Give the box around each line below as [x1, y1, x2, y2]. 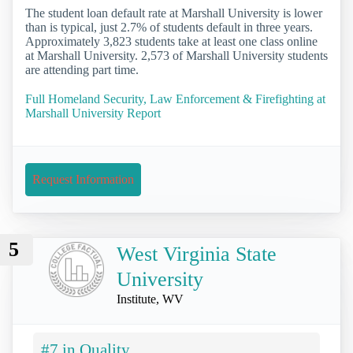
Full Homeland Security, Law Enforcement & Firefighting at [25, 92, 325, 106]
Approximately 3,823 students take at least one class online [25, 34, 318, 48]
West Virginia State [117, 243, 277, 266]
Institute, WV [117, 292, 184, 307]
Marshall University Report [25, 106, 161, 121]
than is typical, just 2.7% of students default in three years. [25, 20, 313, 34]
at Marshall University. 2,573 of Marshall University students [25, 48, 328, 62]
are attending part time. [25, 62, 139, 76]
